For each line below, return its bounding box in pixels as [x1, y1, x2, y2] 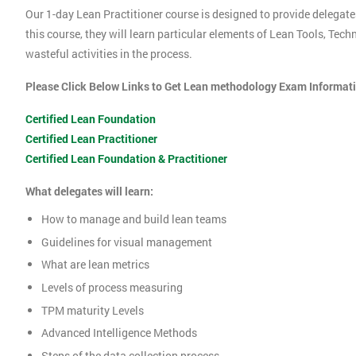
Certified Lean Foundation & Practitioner [25, 151, 227, 167]
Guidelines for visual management [41, 234, 212, 250]
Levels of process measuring [41, 280, 185, 296]
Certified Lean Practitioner [25, 131, 157, 147]
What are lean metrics [41, 257, 149, 273]
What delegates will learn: [25, 184, 153, 199]
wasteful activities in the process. [25, 46, 195, 62]
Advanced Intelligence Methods [41, 325, 197, 341]
